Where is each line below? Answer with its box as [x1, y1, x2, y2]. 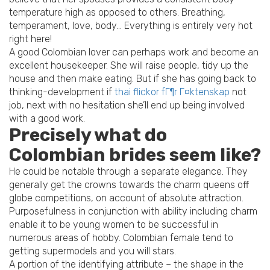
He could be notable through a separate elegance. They [9, 166, 248, 178]
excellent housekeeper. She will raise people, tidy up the [9, 60, 248, 72]
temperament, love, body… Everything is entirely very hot [9, 20, 253, 32]
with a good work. [9, 113, 85, 125]
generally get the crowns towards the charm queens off [9, 179, 249, 191]
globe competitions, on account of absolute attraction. [9, 192, 243, 204]
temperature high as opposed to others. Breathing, [9, 7, 225, 19]
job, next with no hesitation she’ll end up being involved [9, 99, 245, 111]
